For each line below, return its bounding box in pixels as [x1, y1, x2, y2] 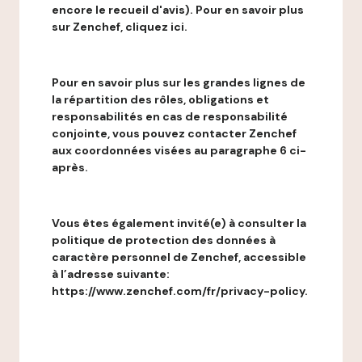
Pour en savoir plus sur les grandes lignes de [52, 75, 305, 90]
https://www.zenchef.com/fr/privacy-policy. [52, 284, 308, 298]
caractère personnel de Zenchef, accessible [52, 250, 306, 264]
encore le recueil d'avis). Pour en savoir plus [52, 2, 304, 17]
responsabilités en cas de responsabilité [52, 109, 288, 124]
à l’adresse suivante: [52, 267, 170, 281]
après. [52, 160, 88, 175]
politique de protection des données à [52, 233, 276, 247]
